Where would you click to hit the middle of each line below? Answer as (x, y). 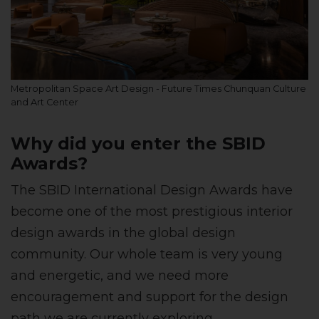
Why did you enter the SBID (138, 143)
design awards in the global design (123, 232)
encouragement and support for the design (150, 297)
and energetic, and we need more (120, 275)
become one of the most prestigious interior (152, 211)
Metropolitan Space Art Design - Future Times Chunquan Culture (158, 88)
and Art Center (45, 102)
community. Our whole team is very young (147, 254)
